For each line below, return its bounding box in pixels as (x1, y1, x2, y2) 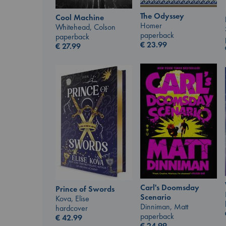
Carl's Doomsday (140, 182, 199, 193)
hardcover (55, 203, 88, 214)
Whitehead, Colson (55, 22, 116, 33)
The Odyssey (140, 11, 184, 22)
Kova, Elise (55, 193, 89, 204)
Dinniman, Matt (140, 201, 188, 212)
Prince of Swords (55, 184, 115, 195)
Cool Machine (55, 12, 104, 23)
